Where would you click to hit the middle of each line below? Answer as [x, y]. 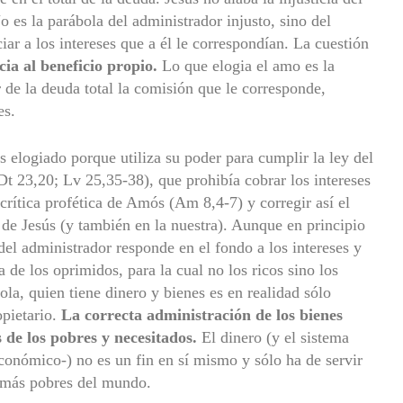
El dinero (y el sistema [273, 337]
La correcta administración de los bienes [202, 314]
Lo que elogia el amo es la [246, 65]
